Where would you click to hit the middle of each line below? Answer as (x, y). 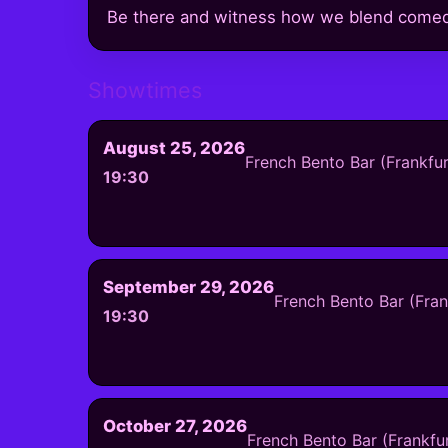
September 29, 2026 (188, 286)
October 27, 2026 (175, 425)
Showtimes (145, 89)
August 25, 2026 (174, 147)
